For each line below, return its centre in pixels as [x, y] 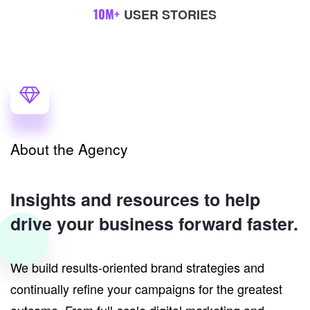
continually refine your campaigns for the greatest [146, 289]
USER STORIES [170, 15]
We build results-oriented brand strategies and [137, 267]
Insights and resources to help [135, 199]
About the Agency [69, 149]
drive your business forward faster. [154, 224]
